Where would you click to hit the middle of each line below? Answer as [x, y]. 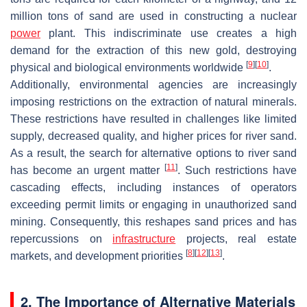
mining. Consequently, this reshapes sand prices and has [153, 221]
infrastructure [144, 238]
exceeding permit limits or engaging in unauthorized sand [153, 204]
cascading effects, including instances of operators [153, 187]
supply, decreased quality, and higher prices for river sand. [153, 136]
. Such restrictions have [237, 170]
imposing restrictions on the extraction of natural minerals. [153, 101]
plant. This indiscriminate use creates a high [169, 33]
